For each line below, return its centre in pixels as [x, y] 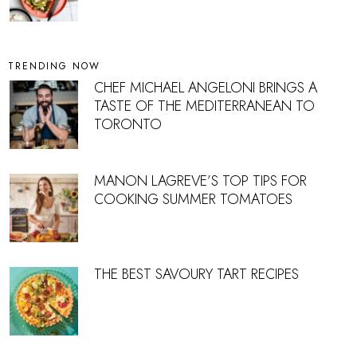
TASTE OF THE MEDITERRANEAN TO [204, 106]
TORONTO [128, 124]
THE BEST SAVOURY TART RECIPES [196, 274]
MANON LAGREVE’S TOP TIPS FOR [200, 181]
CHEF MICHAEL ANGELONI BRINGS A [206, 88]
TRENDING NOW [54, 66]
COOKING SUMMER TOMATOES [193, 199]
